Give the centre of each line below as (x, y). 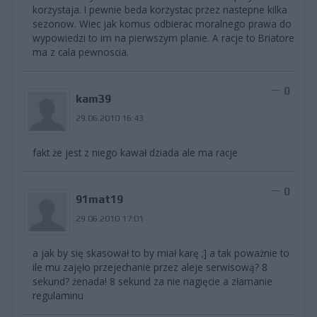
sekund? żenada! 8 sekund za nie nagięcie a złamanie (152, 281)
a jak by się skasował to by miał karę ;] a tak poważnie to (161, 253)
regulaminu (58, 295)
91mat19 (99, 199)
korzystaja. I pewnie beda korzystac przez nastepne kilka (160, 9)
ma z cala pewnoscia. (81, 52)
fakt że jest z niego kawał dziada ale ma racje (135, 152)
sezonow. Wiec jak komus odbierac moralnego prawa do (162, 23)
